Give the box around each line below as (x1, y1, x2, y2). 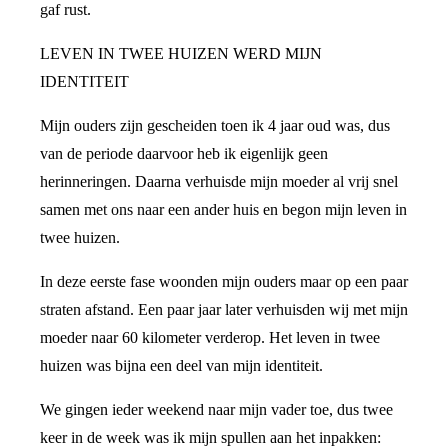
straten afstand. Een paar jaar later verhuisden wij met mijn (40, 301, 408, 318)
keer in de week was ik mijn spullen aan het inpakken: (40, 429, 381, 446)
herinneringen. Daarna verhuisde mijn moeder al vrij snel (40, 173, 398, 190)
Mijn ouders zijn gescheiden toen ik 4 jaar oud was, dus (40, 117, 390, 134)
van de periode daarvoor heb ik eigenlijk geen (40, 145, 328, 162)
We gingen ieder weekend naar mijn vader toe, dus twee (40, 401, 393, 418)
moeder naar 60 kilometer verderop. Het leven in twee (40, 329, 380, 346)
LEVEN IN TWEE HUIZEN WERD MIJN (40, 45, 322, 62)
